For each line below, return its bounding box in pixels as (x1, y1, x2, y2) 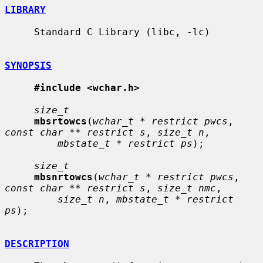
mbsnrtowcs (34, 171, 93, 183)
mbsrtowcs (34, 115, 87, 127)
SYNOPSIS (5, 59, 52, 71)
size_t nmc (157, 182, 216, 194)
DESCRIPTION (5, 238, 69, 249)
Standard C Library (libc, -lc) (5, 26, 34, 38)
